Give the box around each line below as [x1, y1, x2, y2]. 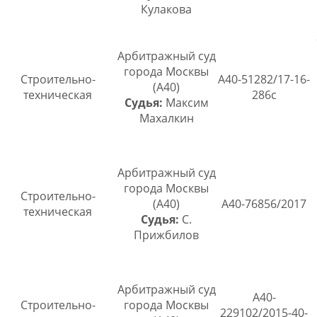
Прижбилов [134, 227, 199, 243]
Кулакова [141, 1, 192, 18]
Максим [162, 95, 209, 111]
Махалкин [139, 110, 194, 127]
